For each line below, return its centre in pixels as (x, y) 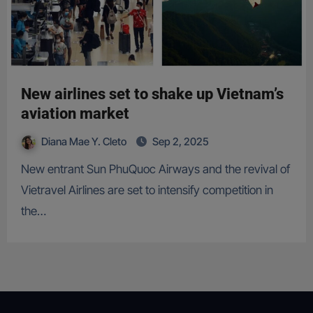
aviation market (75, 114)
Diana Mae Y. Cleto (85, 142)
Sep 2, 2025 (180, 142)
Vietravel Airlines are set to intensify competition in (147, 190)
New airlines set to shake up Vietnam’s (152, 94)
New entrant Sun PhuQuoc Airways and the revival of (25, 169)
